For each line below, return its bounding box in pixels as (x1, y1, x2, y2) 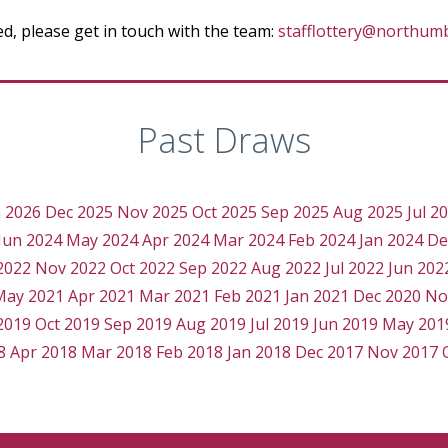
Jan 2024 (358, 229, 423, 252)
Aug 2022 (251, 257, 321, 280)
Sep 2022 (179, 257, 247, 280)
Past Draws (137, 117, 311, 164)
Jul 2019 (249, 313, 309, 336)
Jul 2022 (325, 257, 384, 280)
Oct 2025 (192, 201, 257, 224)
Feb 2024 (287, 229, 355, 252)
